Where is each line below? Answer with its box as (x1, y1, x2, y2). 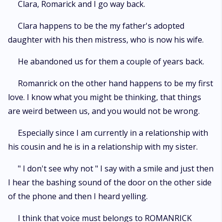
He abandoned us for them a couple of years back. (18, 56, 204, 67)
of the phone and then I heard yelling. (8, 191, 148, 202)
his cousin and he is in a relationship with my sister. (8, 141, 198, 152)
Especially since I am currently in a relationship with (18, 127, 208, 138)
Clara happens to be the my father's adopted (18, 20, 184, 31)
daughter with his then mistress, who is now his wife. (8, 34, 204, 45)
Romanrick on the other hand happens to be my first (18, 78, 213, 89)
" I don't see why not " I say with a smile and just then (18, 163, 214, 174)
